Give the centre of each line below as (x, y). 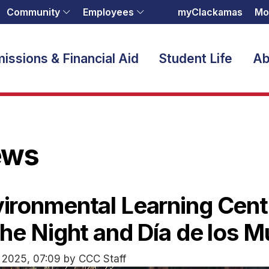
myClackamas (210, 12)
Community (33, 12)
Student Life (196, 58)
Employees (108, 12)
